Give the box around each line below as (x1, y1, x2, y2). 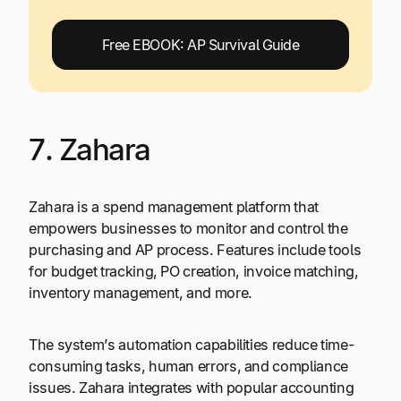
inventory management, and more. (29, 283, 252, 302)
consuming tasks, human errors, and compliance (29, 357, 348, 376)
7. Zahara (29, 132, 150, 168)
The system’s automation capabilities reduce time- (29, 336, 354, 354)
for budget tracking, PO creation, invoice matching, (29, 261, 359, 280)
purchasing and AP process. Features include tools (29, 240, 362, 259)
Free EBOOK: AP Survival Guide (101, 35, 300, 54)
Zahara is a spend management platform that (29, 197, 319, 216)
